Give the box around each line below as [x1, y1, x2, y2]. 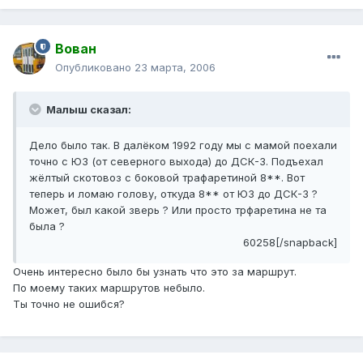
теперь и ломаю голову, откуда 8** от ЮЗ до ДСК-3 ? [29, 187, 318, 201]
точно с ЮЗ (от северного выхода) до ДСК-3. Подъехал [29, 155, 323, 169]
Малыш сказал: [44, 103, 131, 117]
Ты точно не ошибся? [13, 297, 125, 311]
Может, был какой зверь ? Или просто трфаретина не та [29, 203, 327, 217]
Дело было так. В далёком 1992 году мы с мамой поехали [29, 139, 337, 152]
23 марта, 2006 [135, 61, 216, 75]
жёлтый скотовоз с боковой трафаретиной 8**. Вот [29, 171, 305, 185]
